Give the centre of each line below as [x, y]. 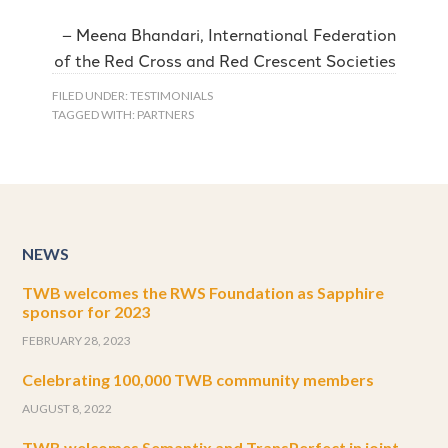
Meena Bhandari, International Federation [235, 34]
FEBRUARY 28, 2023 [77, 341]
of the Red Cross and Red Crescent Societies [224, 60]
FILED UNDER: [91, 96]
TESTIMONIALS [172, 96]
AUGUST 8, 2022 [67, 409]
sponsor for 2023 [86, 312]
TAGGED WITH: [95, 115]
